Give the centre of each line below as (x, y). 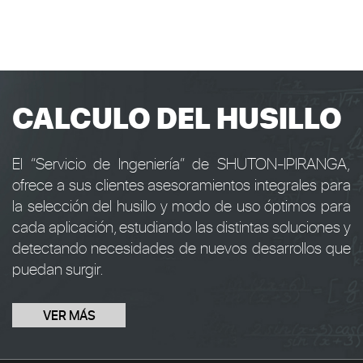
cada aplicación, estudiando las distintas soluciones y (181, 226)
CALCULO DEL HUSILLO (177, 117)
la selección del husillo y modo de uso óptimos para (181, 205)
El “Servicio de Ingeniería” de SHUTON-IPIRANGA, (181, 163)
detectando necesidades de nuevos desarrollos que (181, 247)
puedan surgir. (58, 268)
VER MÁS (69, 315)
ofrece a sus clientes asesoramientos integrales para (181, 184)
